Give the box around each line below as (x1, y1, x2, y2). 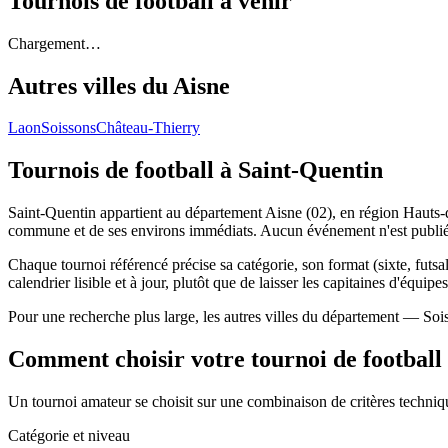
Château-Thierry (96, 119, 200, 137)
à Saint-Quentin (220, 157, 383, 184)
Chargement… (8, 34, 101, 52)
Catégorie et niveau (8, 427, 130, 445)
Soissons (41, 119, 96, 137)
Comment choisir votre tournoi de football (8, 346, 442, 373)
